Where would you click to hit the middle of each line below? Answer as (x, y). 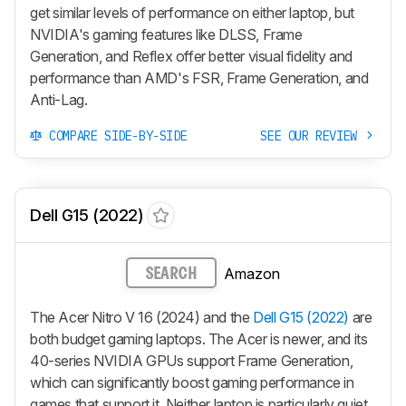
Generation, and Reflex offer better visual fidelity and (192, 57)
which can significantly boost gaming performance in (192, 382)
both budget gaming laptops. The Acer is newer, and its (199, 338)
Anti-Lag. (59, 100)
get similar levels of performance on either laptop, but (193, 13)
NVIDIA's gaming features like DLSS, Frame (166, 35)
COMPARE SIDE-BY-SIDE (115, 136)
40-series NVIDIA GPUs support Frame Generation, (192, 360)
